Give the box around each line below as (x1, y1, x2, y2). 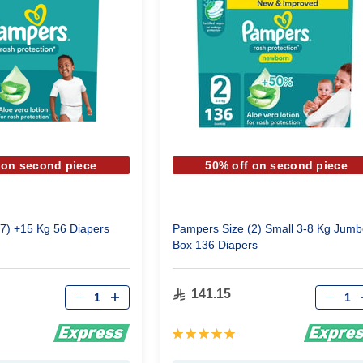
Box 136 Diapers (172, 238, 258, 251)
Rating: (171, 325, 213, 339)
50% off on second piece (205, 159, 348, 172)
